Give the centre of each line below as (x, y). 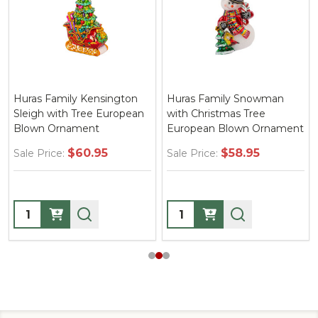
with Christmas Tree (216, 114)
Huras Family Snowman (225, 99)
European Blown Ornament (235, 128)
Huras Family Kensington (76, 99)
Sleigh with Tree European (79, 114)
